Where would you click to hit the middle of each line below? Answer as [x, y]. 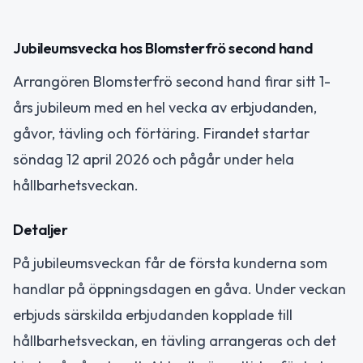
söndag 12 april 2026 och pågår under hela [154, 160]
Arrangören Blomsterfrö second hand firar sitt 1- [172, 82]
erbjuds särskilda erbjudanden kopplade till [153, 314]
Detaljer [41, 229]
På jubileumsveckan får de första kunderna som [170, 263]
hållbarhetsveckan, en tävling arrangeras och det [175, 340]
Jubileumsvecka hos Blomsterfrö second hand [163, 49]
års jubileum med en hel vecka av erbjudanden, [165, 108]
